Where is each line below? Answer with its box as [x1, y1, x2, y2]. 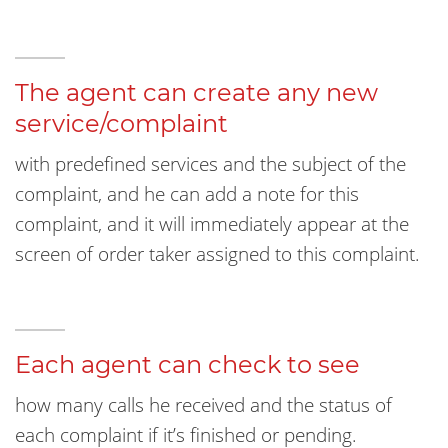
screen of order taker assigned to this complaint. [15, 240, 420, 268]
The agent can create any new [15, 78, 378, 108]
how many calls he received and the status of [15, 391, 392, 419]
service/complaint [15, 109, 228, 139]
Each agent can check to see [15, 350, 360, 380]
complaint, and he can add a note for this [15, 180, 359, 208]
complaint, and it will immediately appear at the [15, 210, 409, 238]
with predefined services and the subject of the [15, 150, 406, 178]
